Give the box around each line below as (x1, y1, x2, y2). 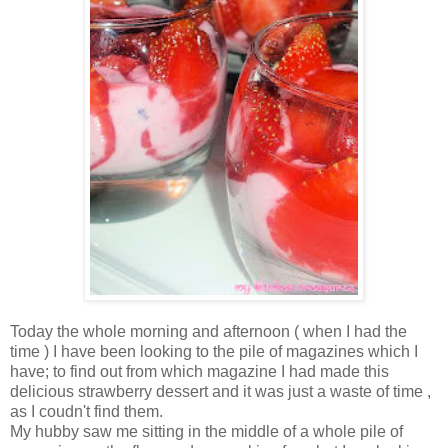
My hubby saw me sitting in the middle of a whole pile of (10, 423, 403, 441)
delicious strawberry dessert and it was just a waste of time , (10, 383, 431, 401)
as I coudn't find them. (10, 403, 163, 421)
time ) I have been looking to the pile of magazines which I (10, 343, 418, 361)
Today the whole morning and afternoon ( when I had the (10, 323, 407, 341)
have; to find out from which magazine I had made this (10, 363, 389, 381)
